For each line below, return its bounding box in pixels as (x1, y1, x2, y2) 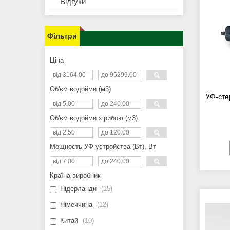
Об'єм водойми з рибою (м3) (50, 114, 138, 122)
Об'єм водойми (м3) (50, 85, 111, 93)
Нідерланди (60, 185, 97, 193)
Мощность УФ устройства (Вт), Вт (50, 143, 156, 151)
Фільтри (47, 32, 77, 41)
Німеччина (60, 201, 92, 209)
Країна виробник (50, 171, 101, 180)
